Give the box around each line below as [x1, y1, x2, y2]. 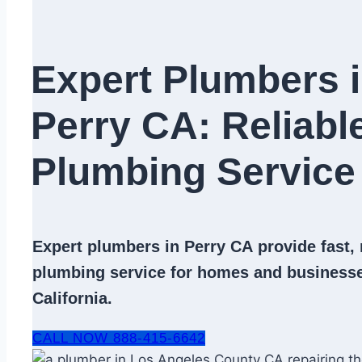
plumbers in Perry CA [87, 238, 253, 255]
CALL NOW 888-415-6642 [32, 330, 205, 346]
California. [32, 289, 112, 307]
